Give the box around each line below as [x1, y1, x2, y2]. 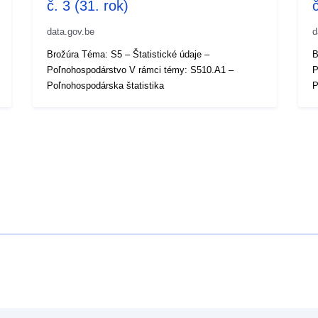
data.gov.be [47, 26, 95, 37]
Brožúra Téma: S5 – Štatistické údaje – [47, 48, 210, 60]
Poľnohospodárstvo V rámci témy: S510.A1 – [47, 64, 234, 75]
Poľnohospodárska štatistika [47, 79, 165, 91]
